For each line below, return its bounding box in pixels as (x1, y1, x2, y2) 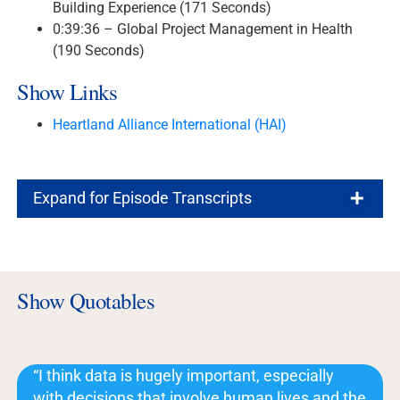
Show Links (17, 76, 118, 106)
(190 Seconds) (53, 41, 146, 59)
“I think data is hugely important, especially (33, 366, 335, 386)
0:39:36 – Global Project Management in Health (53, 20, 354, 37)
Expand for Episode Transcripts (33, 188, 253, 208)
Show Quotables (17, 286, 155, 316)
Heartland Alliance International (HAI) (53, 115, 287, 133)
